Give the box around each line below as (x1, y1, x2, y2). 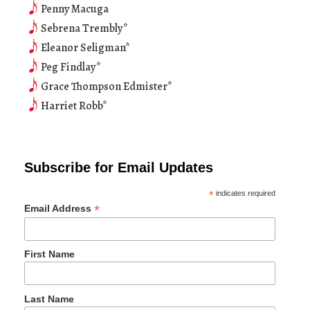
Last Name (24, 293, 74, 304)
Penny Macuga (41, 1, 109, 17)
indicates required (213, 189, 275, 197)
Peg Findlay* (41, 60, 101, 75)
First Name (24, 248, 75, 260)
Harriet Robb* (41, 98, 107, 113)
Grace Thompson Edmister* (41, 79, 172, 94)
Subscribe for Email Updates (24, 160, 213, 175)
